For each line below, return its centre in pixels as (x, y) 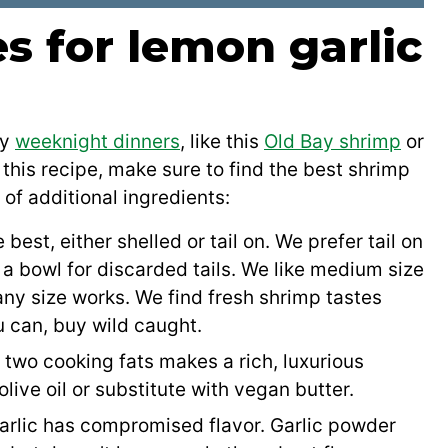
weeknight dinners (97, 141)
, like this (222, 141)
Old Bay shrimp (332, 141)
